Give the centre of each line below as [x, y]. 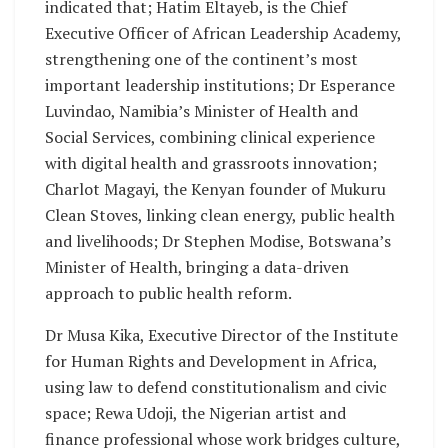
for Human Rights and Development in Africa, [211, 360]
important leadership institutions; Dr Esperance [220, 84]
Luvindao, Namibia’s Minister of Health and [201, 110]
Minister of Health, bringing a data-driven [197, 266]
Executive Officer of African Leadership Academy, [223, 32]
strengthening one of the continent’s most [201, 58]
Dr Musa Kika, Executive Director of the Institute [221, 334]
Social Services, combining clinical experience [210, 136]
